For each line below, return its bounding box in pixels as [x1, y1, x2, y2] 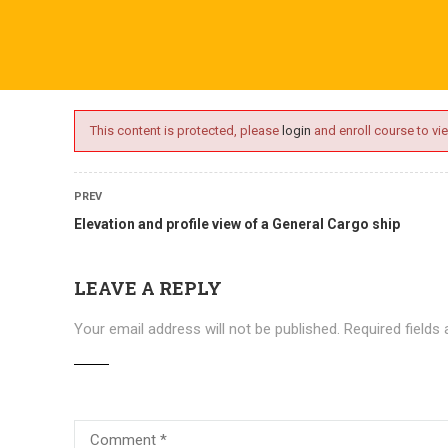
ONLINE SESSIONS [153, 98, 274, 114]
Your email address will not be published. [74, 320, 340, 338]
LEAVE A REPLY [74, 276, 222, 300]
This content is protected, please [90, 123, 282, 138]
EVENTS [318, 98, 372, 114]
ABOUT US [39, 98, 109, 114]
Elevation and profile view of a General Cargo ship [74, 216, 400, 232]
